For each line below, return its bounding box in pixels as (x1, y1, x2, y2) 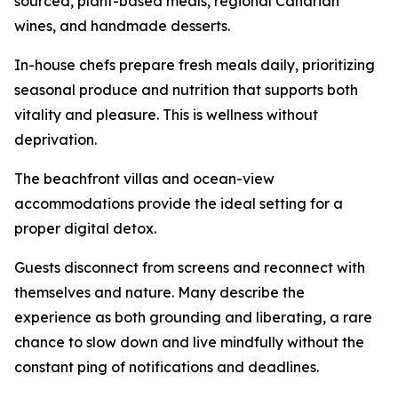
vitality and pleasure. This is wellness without (14, 106, 318, 123)
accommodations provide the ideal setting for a (14, 195, 343, 212)
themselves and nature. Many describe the (14, 283, 305, 301)
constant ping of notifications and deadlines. (14, 358, 319, 376)
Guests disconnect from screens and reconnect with (14, 259, 365, 276)
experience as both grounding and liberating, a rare (14, 308, 372, 326)
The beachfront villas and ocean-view (14, 170, 275, 187)
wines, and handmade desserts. (14, 17, 230, 35)
